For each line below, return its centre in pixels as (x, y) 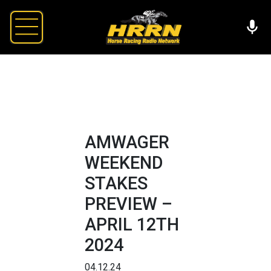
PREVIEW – (129, 204)
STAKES (116, 183)
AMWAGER (127, 142)
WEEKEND (124, 162)
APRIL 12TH (132, 224)
